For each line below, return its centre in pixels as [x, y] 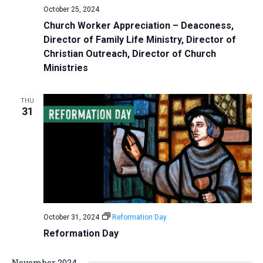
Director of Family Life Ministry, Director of [139, 40]
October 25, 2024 [71, 10]
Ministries [65, 68]
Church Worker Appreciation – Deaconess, [138, 26]
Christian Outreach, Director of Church [129, 54]
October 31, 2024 [71, 218]
